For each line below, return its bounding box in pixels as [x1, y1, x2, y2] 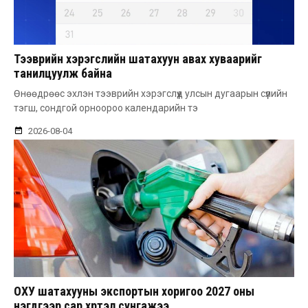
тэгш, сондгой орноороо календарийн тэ [14, 102, 198, 114]
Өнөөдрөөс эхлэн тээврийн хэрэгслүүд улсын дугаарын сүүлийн [14, 88, 287, 100]
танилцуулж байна [14, 66, 112, 81]
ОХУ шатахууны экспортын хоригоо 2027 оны [14, 284, 254, 299]
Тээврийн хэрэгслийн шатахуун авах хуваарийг [14, 52, 262, 67]
